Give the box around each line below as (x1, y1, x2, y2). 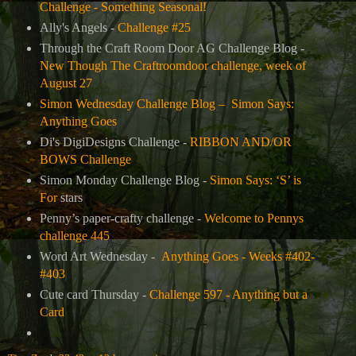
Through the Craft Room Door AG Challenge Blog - (39, 41, 304, 56)
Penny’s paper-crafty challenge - (39, 211, 204, 226)
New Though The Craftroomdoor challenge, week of (39, 59, 306, 73)
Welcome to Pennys (203, 211, 304, 226)
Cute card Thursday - (39, 287, 146, 301)
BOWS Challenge (39, 153, 131, 167)
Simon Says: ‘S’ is (209, 173, 301, 188)
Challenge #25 (117, 21, 191, 35)
